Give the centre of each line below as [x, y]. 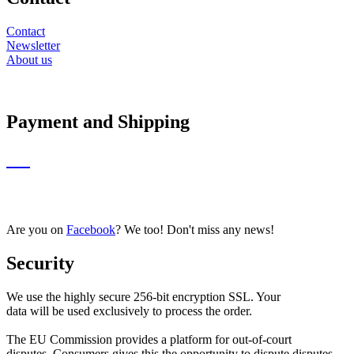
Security [40, 263]
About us [29, 60]
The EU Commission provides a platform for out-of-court [149, 339]
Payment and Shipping [98, 122]
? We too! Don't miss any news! [195, 229]
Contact [26, 32]
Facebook [91, 229]
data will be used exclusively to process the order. [129, 311]
